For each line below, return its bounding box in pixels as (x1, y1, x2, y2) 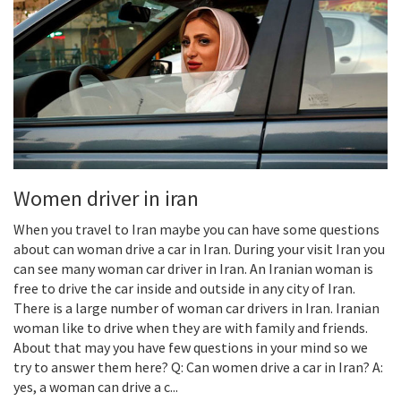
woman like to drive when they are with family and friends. (13, 318, 368, 337)
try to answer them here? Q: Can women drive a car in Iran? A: (13, 357, 383, 376)
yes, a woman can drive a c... (13, 377, 178, 396)
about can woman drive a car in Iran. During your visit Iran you (13, 239, 385, 258)
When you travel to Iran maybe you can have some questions (13, 219, 380, 238)
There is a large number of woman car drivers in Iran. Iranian (13, 298, 380, 317)
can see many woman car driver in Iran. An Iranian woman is (13, 259, 373, 277)
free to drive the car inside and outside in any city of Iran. (13, 278, 355, 297)
